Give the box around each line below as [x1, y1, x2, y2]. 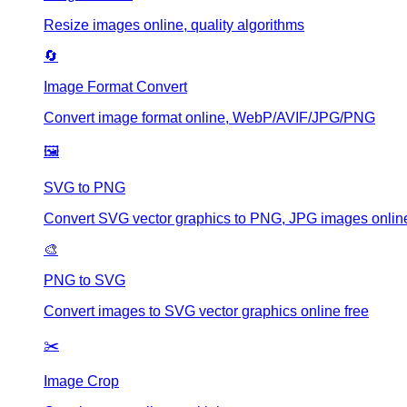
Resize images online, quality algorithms [44, 17, 304, 34]
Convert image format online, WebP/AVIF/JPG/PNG [44, 110, 375, 126]
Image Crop [44, 373, 119, 390]
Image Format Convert [44, 79, 187, 95]
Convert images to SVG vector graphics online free [44, 303, 369, 320]
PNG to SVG [44, 273, 125, 289]
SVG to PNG [44, 180, 125, 196]
